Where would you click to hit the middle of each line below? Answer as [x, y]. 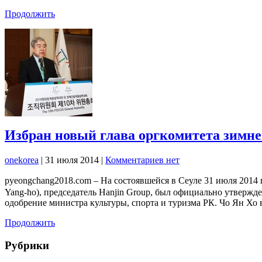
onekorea [22, 160]
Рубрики [27, 246]
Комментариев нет [142, 160]
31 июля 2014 [73, 160]
